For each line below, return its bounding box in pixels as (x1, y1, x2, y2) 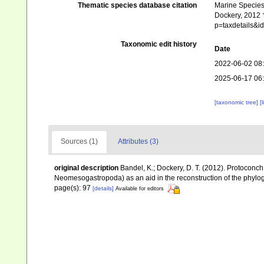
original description (54, 164, 118, 173)
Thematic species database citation (77, 1, 197, 10)
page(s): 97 (54, 184, 93, 193)
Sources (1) (61, 137, 98, 146)
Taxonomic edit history (120, 40, 197, 49)
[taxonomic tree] (214, 99, 260, 106)
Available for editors (115, 186, 164, 192)
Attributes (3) (118, 137, 159, 146)
